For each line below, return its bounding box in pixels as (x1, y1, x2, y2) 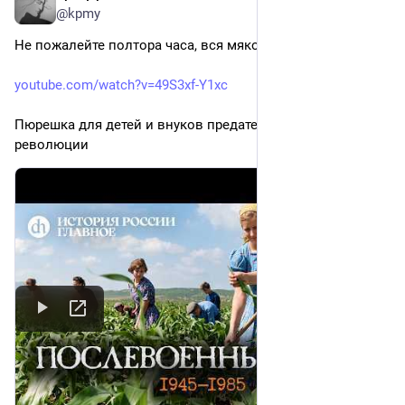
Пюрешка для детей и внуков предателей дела (14, 117, 316, 134)
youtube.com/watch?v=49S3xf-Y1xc (14, 77, 228, 94)
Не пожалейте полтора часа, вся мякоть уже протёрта (14, 37, 360, 54)
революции (14, 137, 89, 154)
